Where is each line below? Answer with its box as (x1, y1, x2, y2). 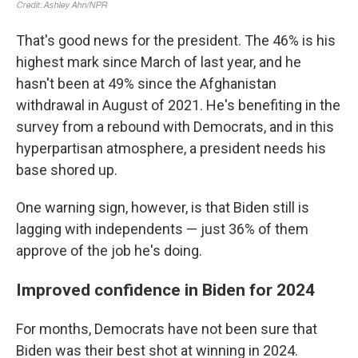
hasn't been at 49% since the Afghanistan (16, 75, 276, 93)
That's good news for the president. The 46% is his (16, 32, 336, 50)
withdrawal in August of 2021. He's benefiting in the (16, 97, 340, 114)
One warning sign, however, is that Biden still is (16, 199, 309, 217)
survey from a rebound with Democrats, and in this (16, 118, 334, 136)
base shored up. (16, 161, 117, 179)
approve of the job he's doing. (16, 242, 202, 260)
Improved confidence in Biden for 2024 (16, 280, 315, 300)
